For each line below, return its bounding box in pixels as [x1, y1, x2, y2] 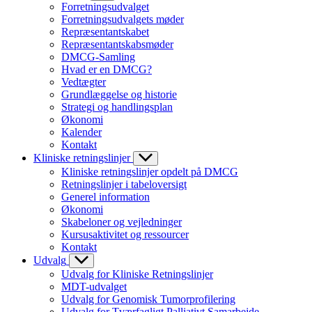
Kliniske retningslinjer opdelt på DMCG [61, 165, 238, 178]
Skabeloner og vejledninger [61, 215, 182, 228]
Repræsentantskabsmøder [61, 38, 173, 50]
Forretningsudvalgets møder [61, 13, 184, 25]
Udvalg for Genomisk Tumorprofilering [61, 292, 235, 305]
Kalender [61, 125, 102, 138]
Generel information [61, 190, 150, 203]
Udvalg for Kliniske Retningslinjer [61, 267, 213, 280]
